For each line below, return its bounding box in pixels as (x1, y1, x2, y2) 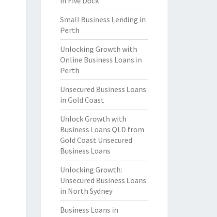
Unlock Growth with (60, 114, 126, 124)
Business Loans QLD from (60, 124, 144, 134)
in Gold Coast (60, 95, 104, 105)
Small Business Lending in (60, 15, 146, 24)
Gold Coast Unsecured (60, 135, 132, 145)
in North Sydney (60, 186, 112, 196)
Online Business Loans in (60, 55, 142, 64)
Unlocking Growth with (60, 44, 137, 54)
